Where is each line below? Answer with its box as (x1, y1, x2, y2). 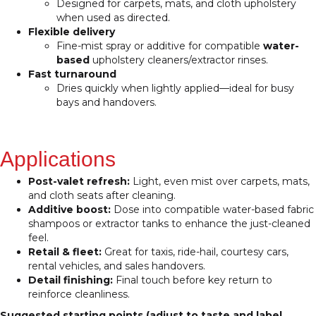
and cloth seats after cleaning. (28, 189, 176, 202)
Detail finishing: (28, 274, 113, 287)
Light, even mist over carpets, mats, (130, 175, 310, 188)
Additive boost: (28, 203, 111, 217)
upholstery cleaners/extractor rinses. (90, 54, 268, 67)
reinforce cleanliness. (28, 288, 130, 301)
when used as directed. (56, 11, 170, 25)
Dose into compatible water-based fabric (111, 203, 314, 217)
